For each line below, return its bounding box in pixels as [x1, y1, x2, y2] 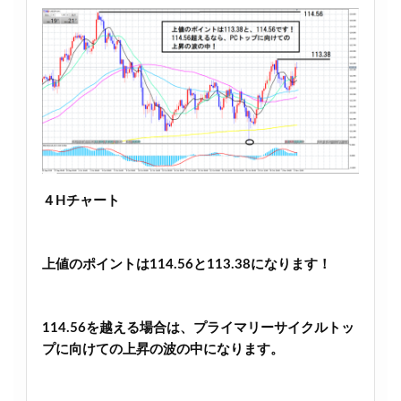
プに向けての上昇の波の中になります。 [41, 342, 284, 356]
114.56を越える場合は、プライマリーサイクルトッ [41, 320, 354, 335]
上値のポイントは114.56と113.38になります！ [41, 257, 331, 271]
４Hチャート [41, 194, 120, 209]
